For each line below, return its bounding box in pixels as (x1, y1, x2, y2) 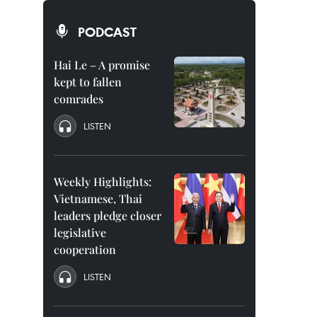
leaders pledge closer (54, 208, 161, 223)
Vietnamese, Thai (54, 191, 142, 206)
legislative (54, 225, 106, 240)
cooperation (54, 242, 116, 257)
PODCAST (78, 23, 137, 40)
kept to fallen (54, 74, 122, 89)
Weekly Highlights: (54, 174, 151, 189)
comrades (54, 91, 103, 106)
